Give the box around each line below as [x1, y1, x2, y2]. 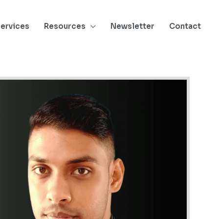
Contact [169, 22, 201, 31]
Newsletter [110, 22, 154, 31]
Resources [44, 22, 86, 31]
